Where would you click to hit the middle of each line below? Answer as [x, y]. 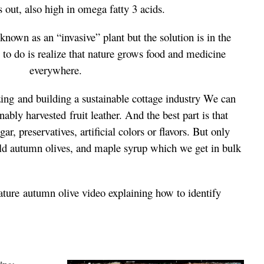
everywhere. [55, 70]
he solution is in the [189, 37]
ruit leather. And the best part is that [151, 115]
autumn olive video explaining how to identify [120, 192]
